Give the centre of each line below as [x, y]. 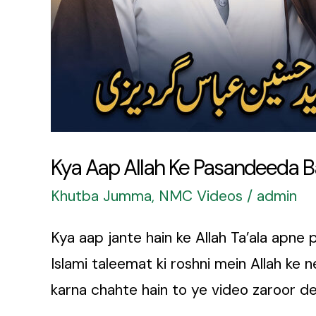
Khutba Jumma [101, 196]
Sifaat [69, 77]
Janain [71, 129]
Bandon [75, 24]
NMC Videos [201, 196]
